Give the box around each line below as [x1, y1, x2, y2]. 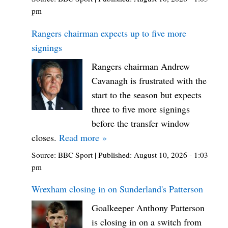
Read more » [59, 131, 107, 144]
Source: [32, 149, 58, 160]
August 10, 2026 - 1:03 [134, 149, 208, 160]
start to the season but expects [92, 88, 202, 101]
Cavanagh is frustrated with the [92, 74, 207, 87]
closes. [32, 131, 59, 144]
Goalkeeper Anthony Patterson [92, 202, 205, 214]
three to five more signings [92, 102, 190, 115]
